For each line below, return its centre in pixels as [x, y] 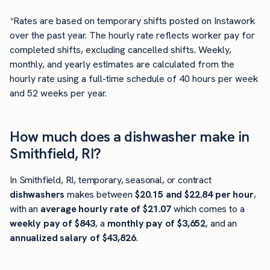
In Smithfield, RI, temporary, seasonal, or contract [111, 180]
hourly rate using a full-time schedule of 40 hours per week [134, 79]
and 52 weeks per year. [58, 93]
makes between [100, 194]
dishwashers [37, 194]
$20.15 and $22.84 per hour [194, 194]
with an [25, 209]
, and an [221, 223]
